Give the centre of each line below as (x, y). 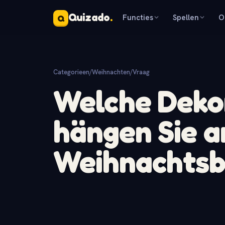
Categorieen (71, 72)
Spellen (186, 17)
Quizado (89, 17)
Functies (138, 17)
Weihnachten (111, 72)
